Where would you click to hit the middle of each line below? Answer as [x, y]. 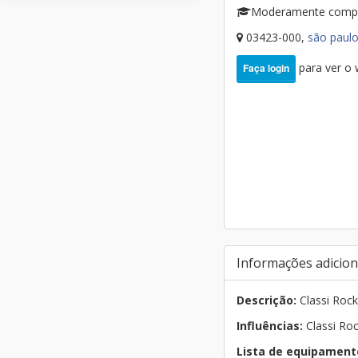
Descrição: [267, 300]
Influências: [270, 326]
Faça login [266, 68]
